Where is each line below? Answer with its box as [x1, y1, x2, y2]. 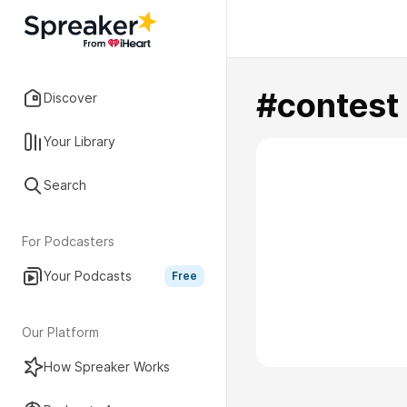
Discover [44, 90, 97, 105]
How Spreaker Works [44, 359, 170, 374]
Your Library [44, 134, 115, 149]
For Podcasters [22, 233, 114, 249]
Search [44, 177, 86, 193]
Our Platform [22, 324, 99, 340]
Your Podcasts [44, 268, 132, 283]
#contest [256, 85, 399, 125]
